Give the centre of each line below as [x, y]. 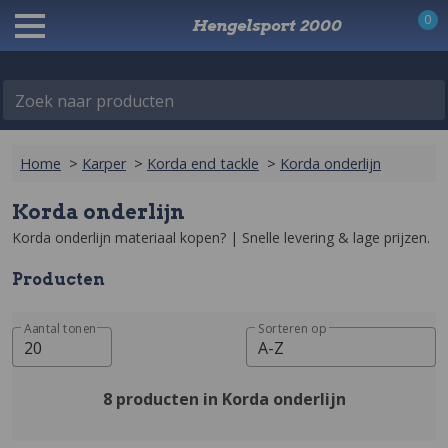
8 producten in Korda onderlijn [224, 399]
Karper [104, 163]
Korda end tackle [203, 163]
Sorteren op [292, 328]
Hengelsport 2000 [266, 25]
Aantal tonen [60, 328]
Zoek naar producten [94, 101]
